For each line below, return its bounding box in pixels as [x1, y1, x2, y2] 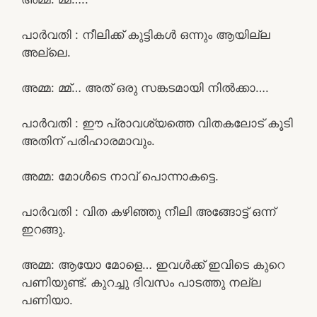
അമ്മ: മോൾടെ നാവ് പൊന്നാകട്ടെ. [21, 168, 219, 183]
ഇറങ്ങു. [21, 221, 66, 236]
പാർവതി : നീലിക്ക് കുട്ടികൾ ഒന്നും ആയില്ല [21, 27, 270, 42]
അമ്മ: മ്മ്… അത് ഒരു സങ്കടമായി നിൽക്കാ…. [21, 80, 269, 95]
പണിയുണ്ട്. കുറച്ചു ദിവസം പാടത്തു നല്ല [21, 275, 261, 289]
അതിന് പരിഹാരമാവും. [21, 133, 155, 148]
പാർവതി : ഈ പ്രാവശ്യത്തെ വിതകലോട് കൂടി [21, 115, 293, 130]
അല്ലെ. [21, 45, 71, 59]
